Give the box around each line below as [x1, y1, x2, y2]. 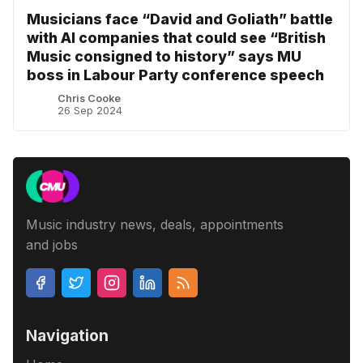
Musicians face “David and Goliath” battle [27, 10, 333, 28]
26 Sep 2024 [58, 104, 123, 117]
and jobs [26, 236, 78, 253]
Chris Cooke [58, 92, 122, 105]
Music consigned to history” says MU [27, 47, 301, 65]
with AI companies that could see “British [27, 28, 326, 46]
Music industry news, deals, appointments [26, 216, 284, 233]
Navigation [26, 325, 109, 345]
